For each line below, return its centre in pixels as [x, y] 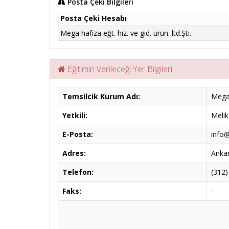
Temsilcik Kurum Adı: [101, 96]
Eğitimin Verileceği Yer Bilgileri [119, 69]
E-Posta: [78, 134]
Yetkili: [75, 115]
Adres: [74, 153]
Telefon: [78, 172]
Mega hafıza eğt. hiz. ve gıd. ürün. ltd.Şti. [126, 33]
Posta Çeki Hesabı [94, 18]
